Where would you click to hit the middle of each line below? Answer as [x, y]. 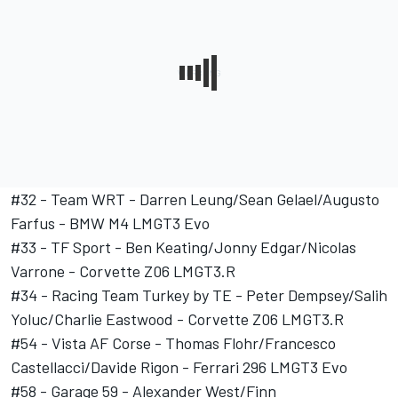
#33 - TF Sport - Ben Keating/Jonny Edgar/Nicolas [183, 247]
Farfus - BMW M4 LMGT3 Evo [110, 223]
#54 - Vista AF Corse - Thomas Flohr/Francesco [173, 343]
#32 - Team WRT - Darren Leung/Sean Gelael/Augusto [195, 199]
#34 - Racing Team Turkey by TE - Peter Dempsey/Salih [199, 295]
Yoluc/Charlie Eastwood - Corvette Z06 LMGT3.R [177, 319]
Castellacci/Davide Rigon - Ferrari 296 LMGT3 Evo [179, 367]
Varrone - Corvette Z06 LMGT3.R [123, 271]
